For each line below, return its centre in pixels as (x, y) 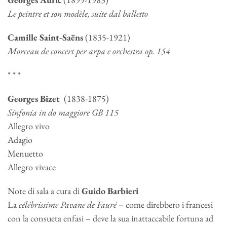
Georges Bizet (36, 99)
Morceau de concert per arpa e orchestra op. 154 (90, 51)
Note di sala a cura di (45, 191)
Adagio (20, 140)
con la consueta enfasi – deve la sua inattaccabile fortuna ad (110, 218)
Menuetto (25, 154)
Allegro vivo (29, 126)
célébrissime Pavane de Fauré (68, 205)
